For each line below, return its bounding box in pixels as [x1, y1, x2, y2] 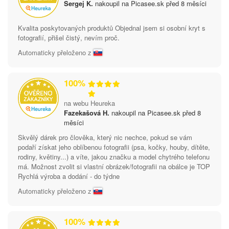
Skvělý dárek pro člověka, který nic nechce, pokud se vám [18, 132, 192, 142]
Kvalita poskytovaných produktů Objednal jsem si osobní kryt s [18, 22, 205, 33]
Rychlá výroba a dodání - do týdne [18, 171, 120, 181]
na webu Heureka [64, 98, 115, 108]
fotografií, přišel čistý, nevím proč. [18, 32, 120, 42]
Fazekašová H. [64, 107, 109, 118]
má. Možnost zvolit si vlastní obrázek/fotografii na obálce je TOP [18, 161, 210, 171]
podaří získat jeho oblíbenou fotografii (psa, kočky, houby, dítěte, [18, 142, 210, 152]
